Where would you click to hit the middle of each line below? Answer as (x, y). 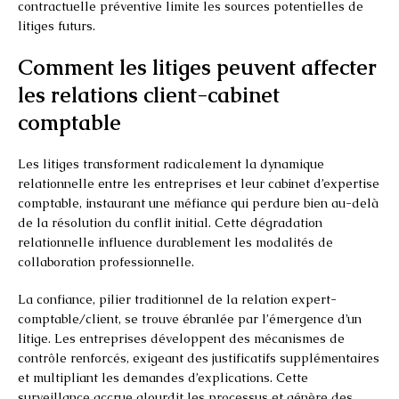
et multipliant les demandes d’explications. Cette (163, 377)
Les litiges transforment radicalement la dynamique (171, 163)
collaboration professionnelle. (106, 261)
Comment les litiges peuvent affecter (197, 67)
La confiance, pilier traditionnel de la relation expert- (177, 299)
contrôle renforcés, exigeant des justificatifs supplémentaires (199, 358)
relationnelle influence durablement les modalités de (175, 242)
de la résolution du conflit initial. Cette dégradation (170, 222)
